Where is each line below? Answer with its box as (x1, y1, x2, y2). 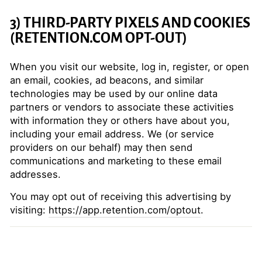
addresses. (10, 168, 61, 180)
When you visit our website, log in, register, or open (10, 61, 249, 73)
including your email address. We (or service (10, 128, 214, 140)
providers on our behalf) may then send (10, 142, 192, 153)
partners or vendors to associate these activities (10, 101, 234, 113)
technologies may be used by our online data (10, 88, 218, 99)
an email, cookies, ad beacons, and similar (10, 74, 204, 86)
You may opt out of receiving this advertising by (10, 191, 231, 202)
